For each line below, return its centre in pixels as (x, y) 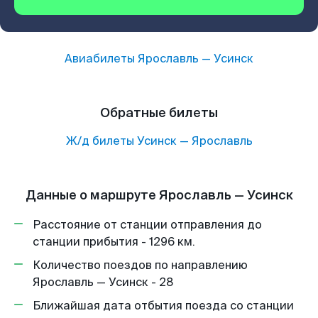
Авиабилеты (101, 59)
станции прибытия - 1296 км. (114, 242)
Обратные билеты (159, 113)
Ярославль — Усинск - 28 (103, 282)
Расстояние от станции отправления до (147, 225)
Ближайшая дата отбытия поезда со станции (163, 306)
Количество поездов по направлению (140, 265)
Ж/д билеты (100, 141)
